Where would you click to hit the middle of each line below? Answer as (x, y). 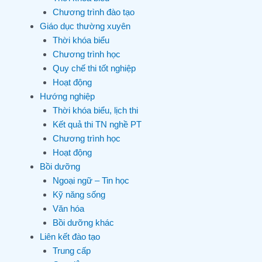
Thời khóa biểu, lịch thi (95, 111)
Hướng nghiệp (67, 96)
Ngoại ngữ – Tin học (91, 181)
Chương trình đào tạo (94, 12)
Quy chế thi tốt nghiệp (94, 68)
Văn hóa (68, 209)
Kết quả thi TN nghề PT (97, 125)
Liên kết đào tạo (70, 237)
